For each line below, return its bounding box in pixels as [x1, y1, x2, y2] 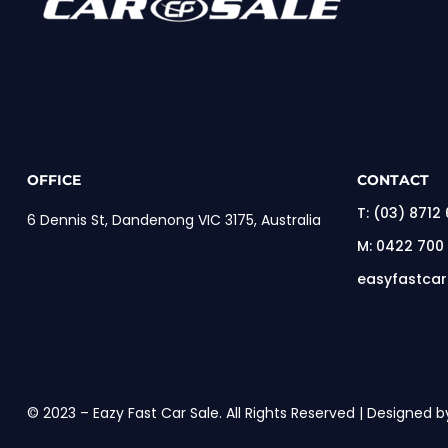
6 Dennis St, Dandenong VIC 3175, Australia [27, 209, 321, 230]
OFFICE [27, 170, 81, 189]
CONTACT [357, 170, 429, 189]
